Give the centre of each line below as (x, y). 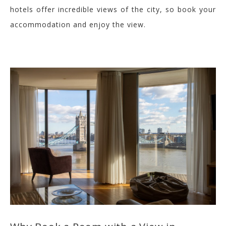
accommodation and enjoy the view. (78, 24)
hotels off (29, 9)
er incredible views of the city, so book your (132, 9)
